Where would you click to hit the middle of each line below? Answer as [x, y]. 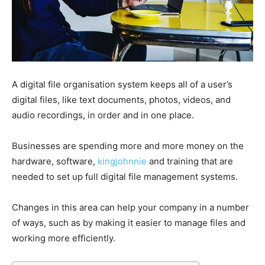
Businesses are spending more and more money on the [128, 146]
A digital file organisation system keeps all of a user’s [122, 85]
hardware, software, [55, 161]
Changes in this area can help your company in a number [130, 208]
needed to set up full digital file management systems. [125, 177]
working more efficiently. [64, 238]
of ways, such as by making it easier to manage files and [129, 223]
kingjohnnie [122, 161]
